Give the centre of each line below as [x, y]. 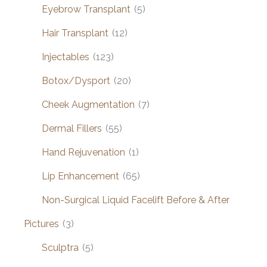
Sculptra [60, 247]
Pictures [41, 223]
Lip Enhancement [80, 176]
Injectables [66, 57]
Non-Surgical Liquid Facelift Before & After [136, 200]
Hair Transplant [75, 33]
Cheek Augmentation [88, 104]
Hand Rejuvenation [83, 152]
